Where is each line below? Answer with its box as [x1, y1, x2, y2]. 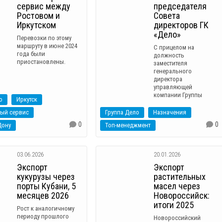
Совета [154, 10, 180, 21]
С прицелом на [154, 43, 195, 51]
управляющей [154, 83, 193, 91]
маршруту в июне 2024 [17, 42, 78, 50]
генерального [154, 67, 192, 75]
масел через [154, 180, 201, 191]
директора [154, 75, 183, 83]
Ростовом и [17, 10, 60, 21]
